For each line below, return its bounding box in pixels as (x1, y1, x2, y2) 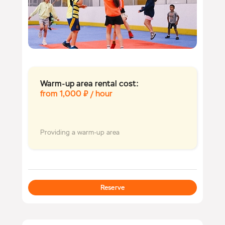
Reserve (100, 183, 125, 192)
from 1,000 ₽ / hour (40, 88, 113, 99)
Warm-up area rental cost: (40, 78, 139, 89)
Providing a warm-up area (40, 128, 120, 137)
